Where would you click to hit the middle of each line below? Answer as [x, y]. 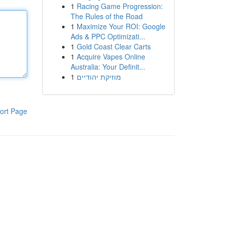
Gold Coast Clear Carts [114, 46]
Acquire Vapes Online [111, 56]
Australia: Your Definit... [108, 67]
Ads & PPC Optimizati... [108, 36]
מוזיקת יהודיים [99, 77]
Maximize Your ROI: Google [121, 26]
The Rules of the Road [106, 16]
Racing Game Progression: [120, 6]
